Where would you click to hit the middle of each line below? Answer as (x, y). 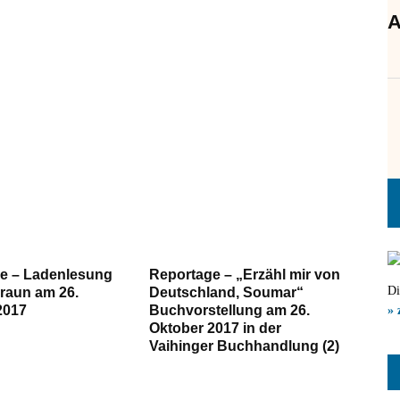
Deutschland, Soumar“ (227, 293)
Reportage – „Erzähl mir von (245, 275)
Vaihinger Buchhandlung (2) (245, 346)
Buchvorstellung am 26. (230, 311)
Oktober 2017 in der (216, 329)
